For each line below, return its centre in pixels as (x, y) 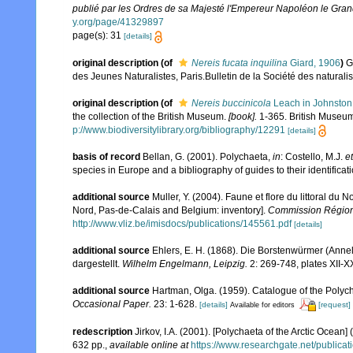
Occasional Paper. (112, 304)
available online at (149, 346)
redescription (102, 332)
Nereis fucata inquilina (240, 63)
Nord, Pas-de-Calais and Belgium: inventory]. (170, 210)
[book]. (243, 116)
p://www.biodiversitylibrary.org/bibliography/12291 (179, 130)
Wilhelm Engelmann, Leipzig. (185, 264)
